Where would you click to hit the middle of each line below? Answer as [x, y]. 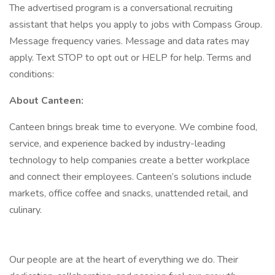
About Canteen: [46, 101]
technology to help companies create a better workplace [130, 160]
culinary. [27, 210]
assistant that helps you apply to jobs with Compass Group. [136, 25]
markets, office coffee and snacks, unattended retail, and [129, 193]
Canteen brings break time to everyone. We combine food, [133, 127]
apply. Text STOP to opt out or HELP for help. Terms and [130, 58]
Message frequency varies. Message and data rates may [129, 41]
